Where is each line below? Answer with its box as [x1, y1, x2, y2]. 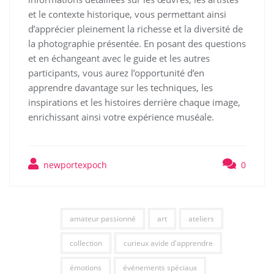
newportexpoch [41, 159, 107, 171]
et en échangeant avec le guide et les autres [28, 52, 210, 64]
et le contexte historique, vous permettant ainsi [28, 8, 226, 20]
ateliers [188, 213, 214, 224]
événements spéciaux [122, 262, 197, 273]
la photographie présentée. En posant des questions [28, 37, 246, 50]
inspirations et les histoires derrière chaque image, [28, 96, 240, 108]
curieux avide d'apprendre [123, 238, 213, 248]
